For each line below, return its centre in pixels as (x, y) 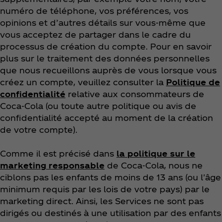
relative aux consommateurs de (135, 94)
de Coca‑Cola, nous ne (154, 166)
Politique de (193, 82)
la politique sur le (156, 154)
